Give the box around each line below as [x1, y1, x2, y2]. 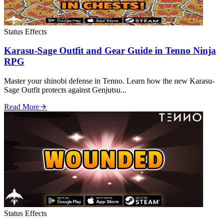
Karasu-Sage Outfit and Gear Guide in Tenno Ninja [4, 45, 216, 56]
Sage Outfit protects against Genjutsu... [4, 86, 126, 95]
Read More [4, 103, 39, 111]
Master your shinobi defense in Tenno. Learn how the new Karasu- [4, 77, 215, 86]
